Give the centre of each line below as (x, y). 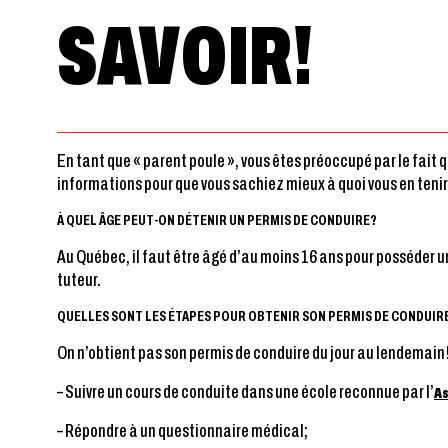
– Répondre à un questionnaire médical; (182, 430)
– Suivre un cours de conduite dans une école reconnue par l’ (245, 391)
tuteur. (79, 279)
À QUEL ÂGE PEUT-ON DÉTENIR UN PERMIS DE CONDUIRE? (217, 220)
